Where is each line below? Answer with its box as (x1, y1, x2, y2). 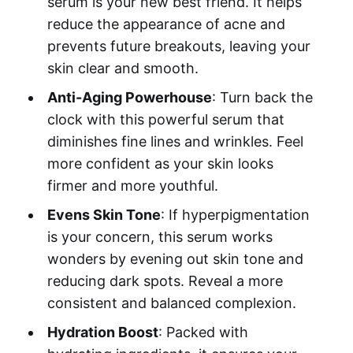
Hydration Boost (46, 324, 158, 341)
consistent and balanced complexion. (46, 295, 296, 312)
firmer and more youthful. (46, 177, 218, 195)
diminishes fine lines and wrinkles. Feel (46, 133, 303, 150)
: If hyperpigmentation (160, 206, 310, 224)
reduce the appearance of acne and (46, 16, 285, 33)
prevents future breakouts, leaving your (46, 38, 310, 55)
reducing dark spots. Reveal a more (46, 273, 283, 290)
